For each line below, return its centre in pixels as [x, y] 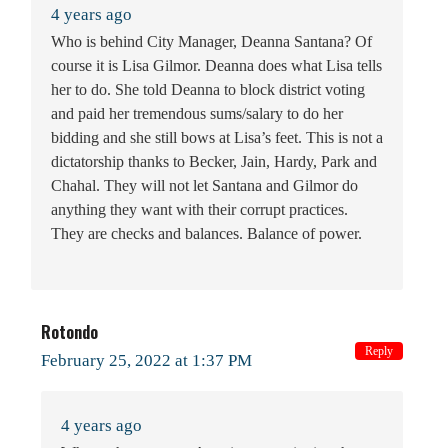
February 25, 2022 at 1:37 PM [146, 360]
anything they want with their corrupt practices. [199, 209]
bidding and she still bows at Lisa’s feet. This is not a [217, 137]
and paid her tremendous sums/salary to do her [197, 113]
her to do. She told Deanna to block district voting [208, 89]
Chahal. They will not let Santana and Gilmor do [204, 185]
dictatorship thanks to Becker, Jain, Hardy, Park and [214, 161]
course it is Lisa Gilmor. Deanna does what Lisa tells [216, 65]
